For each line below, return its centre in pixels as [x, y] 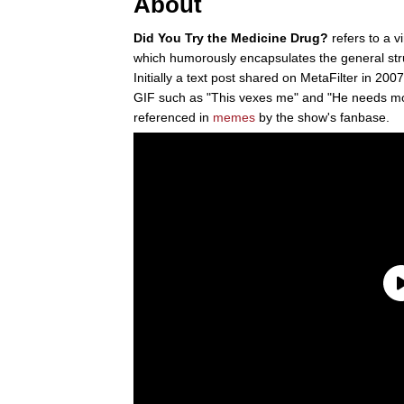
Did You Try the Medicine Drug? [231, 37]
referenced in [173, 117]
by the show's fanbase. [322, 117]
